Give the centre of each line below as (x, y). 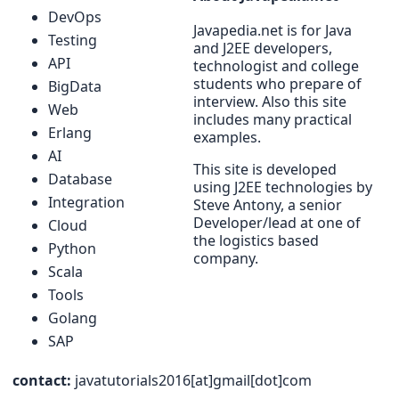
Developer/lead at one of (277, 222)
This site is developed (265, 169)
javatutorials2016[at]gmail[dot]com (193, 380)
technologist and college (276, 65)
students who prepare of (277, 83)
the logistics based (256, 240)
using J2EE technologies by (283, 187)
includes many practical (273, 119)
